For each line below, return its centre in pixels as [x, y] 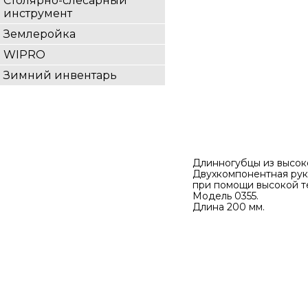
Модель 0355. [225, 196]
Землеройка [40, 34]
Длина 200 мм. [229, 207]
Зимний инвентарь [60, 75]
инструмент [38, 13]
